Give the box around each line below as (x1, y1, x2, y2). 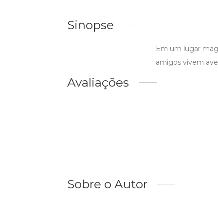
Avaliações (67, 74, 129, 90)
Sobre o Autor (67, 176, 147, 191)
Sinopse (67, 17, 114, 32)
